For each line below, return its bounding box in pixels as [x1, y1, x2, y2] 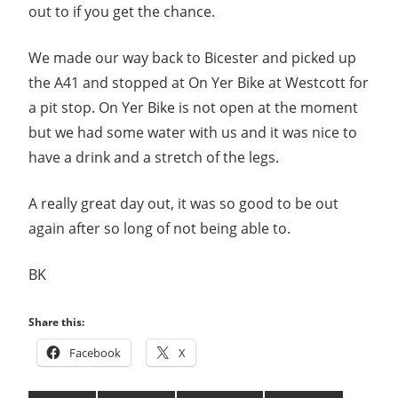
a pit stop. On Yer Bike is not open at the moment [28, 98, 358, 118]
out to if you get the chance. [28, 2, 215, 22]
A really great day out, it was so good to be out [28, 194, 338, 214]
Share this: [28, 314, 84, 330]
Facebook [69, 345, 121, 362]
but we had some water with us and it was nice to [28, 123, 357, 143]
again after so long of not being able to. [28, 219, 291, 239]
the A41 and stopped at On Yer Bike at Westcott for [28, 73, 369, 93]
